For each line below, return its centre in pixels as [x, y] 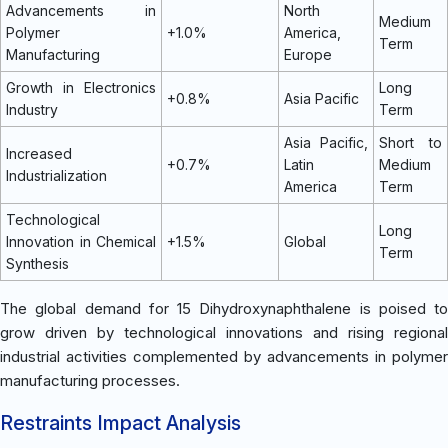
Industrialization [56, 175]
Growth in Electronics [81, 87]
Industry [32, 109]
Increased [39, 153]
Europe [308, 54]
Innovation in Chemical [81, 241]
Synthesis [37, 263]
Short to [410, 142]
